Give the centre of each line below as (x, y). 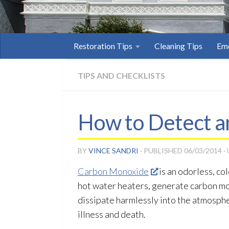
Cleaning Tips (178, 46)
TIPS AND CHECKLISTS (121, 75)
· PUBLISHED (162, 151)
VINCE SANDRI (113, 151)
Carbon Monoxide (113, 171)
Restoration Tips (103, 46)
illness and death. (112, 214)
